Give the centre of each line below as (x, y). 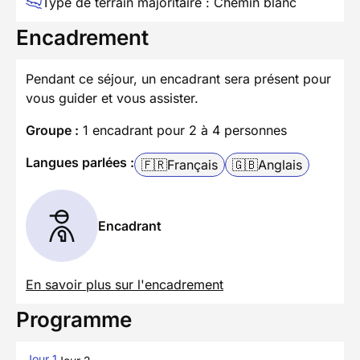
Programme (74, 319)
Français (192, 164)
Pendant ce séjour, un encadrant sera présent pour (178, 78)
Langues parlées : (80, 162)
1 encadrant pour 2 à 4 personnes (183, 130)
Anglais (280, 164)
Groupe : (52, 130)
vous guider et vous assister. (112, 98)
